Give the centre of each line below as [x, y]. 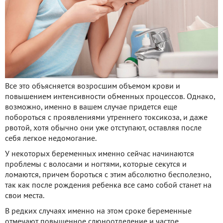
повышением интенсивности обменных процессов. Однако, [110, 97]
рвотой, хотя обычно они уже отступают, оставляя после [103, 128]
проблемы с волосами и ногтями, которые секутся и [96, 165]
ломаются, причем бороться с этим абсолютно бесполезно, [108, 175]
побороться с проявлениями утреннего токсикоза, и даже [106, 118]
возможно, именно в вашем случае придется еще [91, 107]
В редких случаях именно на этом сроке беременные [98, 211]
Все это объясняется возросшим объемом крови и [93, 86]
